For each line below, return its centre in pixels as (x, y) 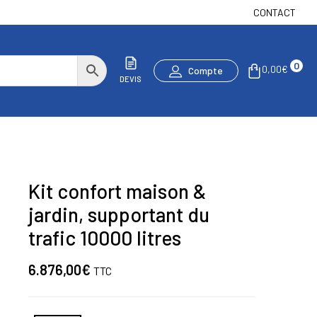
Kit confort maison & (117, 191)
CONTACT (275, 12)
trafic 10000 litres (105, 238)
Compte (206, 70)
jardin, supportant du (119, 214)
